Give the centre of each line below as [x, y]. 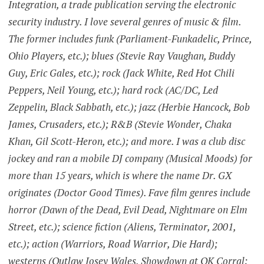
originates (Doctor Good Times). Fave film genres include [129, 192]
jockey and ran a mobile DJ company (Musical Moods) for [130, 158]
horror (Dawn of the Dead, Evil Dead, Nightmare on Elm [128, 209]
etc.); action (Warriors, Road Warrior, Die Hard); [113, 243]
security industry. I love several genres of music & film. [124, 21]
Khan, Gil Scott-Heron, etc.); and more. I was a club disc [126, 141]
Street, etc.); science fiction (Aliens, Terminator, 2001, [122, 226]
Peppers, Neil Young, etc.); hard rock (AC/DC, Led [113, 90]
